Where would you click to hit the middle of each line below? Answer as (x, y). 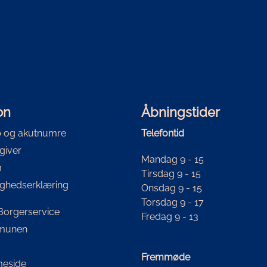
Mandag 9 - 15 (172, 159)
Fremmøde (165, 257)
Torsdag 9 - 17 (172, 202)
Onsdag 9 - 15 (171, 188)
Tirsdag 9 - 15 (171, 173)
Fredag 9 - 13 (170, 216)
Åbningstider (180, 112)
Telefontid (162, 133)
